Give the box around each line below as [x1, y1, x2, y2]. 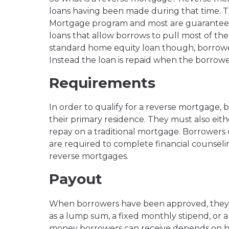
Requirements [49, 74, 155, 92]
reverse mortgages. [49, 151, 128, 162]
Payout [49, 170, 102, 188]
